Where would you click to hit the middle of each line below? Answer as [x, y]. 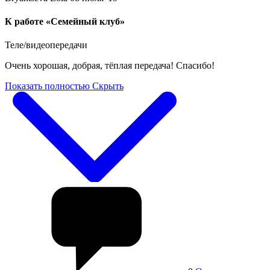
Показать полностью [47, 86]
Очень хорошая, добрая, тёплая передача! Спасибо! [110, 66]
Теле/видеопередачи [46, 45]
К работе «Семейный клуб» [65, 22]
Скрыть [108, 86]
